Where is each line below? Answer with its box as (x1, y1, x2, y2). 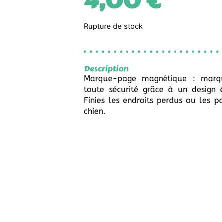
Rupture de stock (84, 22, 143, 31)
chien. (84, 106, 106, 116)
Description (84, 62, 129, 75)
